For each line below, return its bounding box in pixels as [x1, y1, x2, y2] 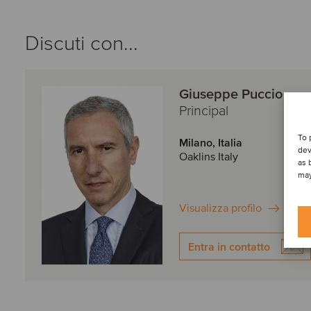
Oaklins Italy [179, 150, 238, 164]
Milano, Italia [179, 136, 242, 150]
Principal [179, 103, 228, 119]
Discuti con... [25, 31, 138, 56]
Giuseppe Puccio [179, 86, 283, 103]
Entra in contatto [188, 240, 270, 254]
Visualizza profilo [179, 201, 262, 215]
